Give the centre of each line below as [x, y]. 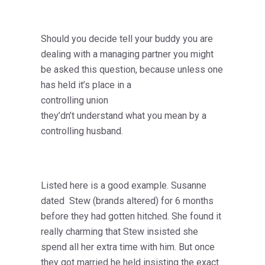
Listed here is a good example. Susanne [124, 186]
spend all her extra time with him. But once [128, 247]
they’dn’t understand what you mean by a [124, 116]
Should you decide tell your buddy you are [127, 39]
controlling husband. [82, 131]
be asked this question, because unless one [132, 70]
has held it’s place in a [86, 85]
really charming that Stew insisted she [119, 232]
